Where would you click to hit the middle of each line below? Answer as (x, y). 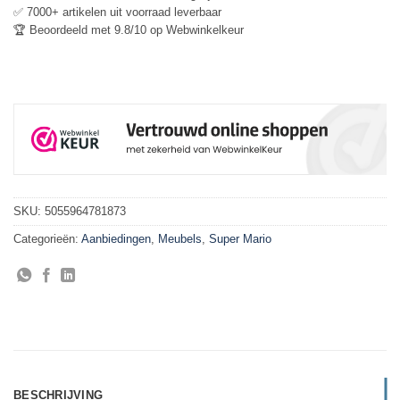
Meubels (180, 238)
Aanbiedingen (116, 238)
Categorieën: (47, 238)
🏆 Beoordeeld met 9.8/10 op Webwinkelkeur (129, 29)
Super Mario (240, 238)
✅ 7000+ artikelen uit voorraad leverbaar (117, 12)
